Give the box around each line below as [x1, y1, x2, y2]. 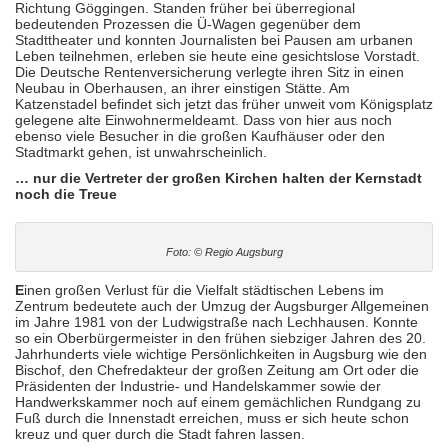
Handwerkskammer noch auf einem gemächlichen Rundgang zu [15, 394, 421, 410]
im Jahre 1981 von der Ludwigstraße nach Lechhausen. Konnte [15, 314, 418, 330]
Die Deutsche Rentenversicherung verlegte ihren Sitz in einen [15, 64, 404, 80]
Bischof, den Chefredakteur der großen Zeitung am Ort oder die [15, 362, 419, 378]
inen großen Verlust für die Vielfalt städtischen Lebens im [24, 282, 384, 298]
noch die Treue [15, 186, 117, 202]
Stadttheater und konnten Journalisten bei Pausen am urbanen [15, 32, 413, 48]
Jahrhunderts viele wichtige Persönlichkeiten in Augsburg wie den [15, 346, 427, 362]
